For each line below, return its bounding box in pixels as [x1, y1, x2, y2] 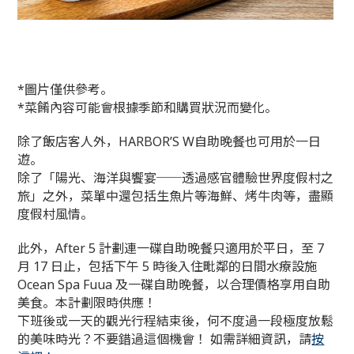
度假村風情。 [17, 205, 94, 224]
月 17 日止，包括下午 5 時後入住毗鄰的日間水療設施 [17, 258, 318, 276]
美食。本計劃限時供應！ [17, 294, 157, 312]
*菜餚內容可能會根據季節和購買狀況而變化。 [17, 99, 278, 117]
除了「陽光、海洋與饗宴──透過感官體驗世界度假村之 [17, 169, 334, 187]
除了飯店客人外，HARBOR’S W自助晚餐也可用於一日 [17, 133, 322, 151]
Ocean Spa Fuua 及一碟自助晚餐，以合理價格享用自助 [17, 276, 331, 294]
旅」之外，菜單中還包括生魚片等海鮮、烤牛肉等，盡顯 [17, 187, 334, 205]
